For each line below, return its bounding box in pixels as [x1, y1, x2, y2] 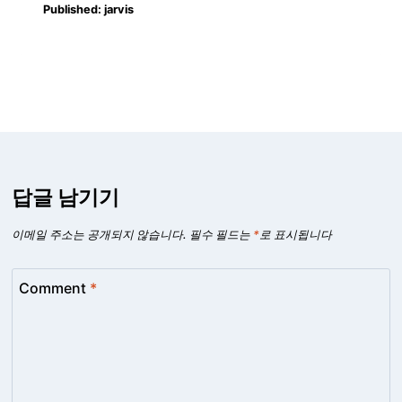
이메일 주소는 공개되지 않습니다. [12, 227, 188, 241]
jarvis [104, 3, 135, 17]
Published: [43, 3, 101, 17]
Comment [19, 278, 91, 297]
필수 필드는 [189, 227, 254, 241]
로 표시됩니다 [259, 227, 333, 241]
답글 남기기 [12, 185, 120, 211]
